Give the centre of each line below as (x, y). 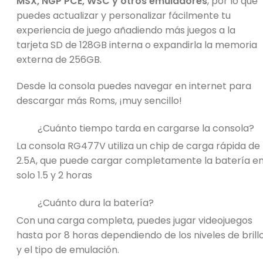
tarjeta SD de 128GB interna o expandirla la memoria (137, 45)
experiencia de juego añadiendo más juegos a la (126, 30)
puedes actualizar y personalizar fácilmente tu (124, 15)
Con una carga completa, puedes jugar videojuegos (134, 220)
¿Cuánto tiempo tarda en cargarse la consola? (146, 128)
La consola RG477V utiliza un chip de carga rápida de (138, 146)
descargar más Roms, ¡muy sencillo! (99, 100)
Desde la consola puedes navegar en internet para (134, 86)
